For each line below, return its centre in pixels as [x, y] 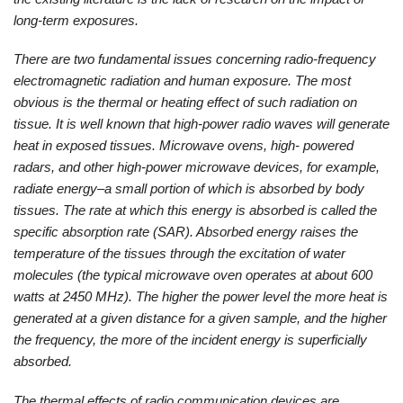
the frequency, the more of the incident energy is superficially [190, 340]
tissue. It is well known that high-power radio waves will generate [201, 124]
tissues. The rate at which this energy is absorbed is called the [195, 210]
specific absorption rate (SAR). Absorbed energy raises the [186, 232]
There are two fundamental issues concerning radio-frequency [195, 59]
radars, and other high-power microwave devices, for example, [197, 167]
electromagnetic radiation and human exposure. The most [182, 81]
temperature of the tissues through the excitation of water [179, 254]
